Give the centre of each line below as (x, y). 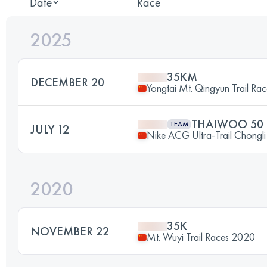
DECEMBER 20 (67, 82)
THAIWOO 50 (227, 124)
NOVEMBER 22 (70, 231)
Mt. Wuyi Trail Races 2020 (201, 237)
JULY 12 (50, 129)
